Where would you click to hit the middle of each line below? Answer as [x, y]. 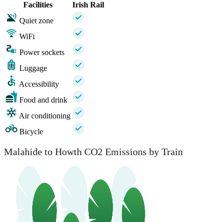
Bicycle [31, 132]
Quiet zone [36, 21]
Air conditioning [45, 116]
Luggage [33, 68]
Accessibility [39, 84]
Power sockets [42, 53]
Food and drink [43, 100]
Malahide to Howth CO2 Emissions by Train [93, 151]
